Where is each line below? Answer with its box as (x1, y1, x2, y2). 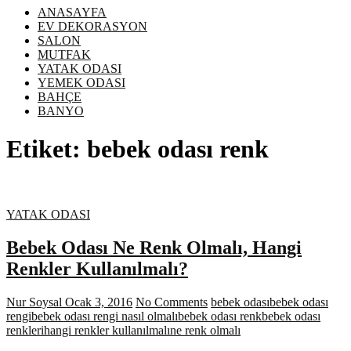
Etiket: (6, 135, 87, 164)
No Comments (136, 295, 208, 309)
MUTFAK (38, 47, 91, 61)
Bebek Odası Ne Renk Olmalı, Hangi (6, 237, 302, 258)
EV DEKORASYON (38, 19, 147, 33)
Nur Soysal (6, 295, 62, 309)
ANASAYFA (38, 5, 107, 19)
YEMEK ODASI (38, 75, 125, 89)
